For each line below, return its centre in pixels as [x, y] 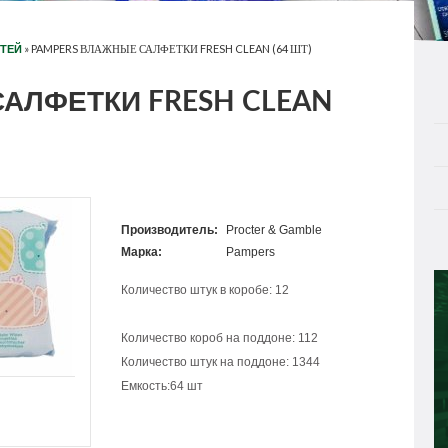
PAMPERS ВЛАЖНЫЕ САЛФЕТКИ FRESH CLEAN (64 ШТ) [171, 49]
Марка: [141, 252]
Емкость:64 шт [161, 386]
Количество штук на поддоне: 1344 [220, 362]
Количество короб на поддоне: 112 [219, 338]
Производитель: [169, 230]
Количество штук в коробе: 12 [204, 290]
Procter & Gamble [274, 230]
